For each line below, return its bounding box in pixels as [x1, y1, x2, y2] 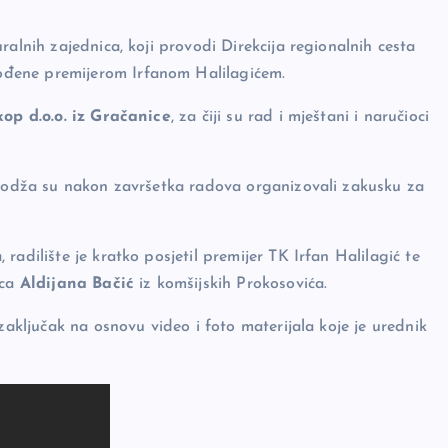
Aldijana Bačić [19, 276, 135, 293]
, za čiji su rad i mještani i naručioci [170, 109, 430, 126]
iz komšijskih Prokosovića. [134, 276, 328, 293]
